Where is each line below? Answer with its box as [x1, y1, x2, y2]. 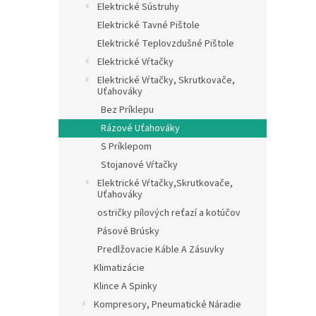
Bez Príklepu [101, 103, 154, 117]
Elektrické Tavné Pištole [97, 18, 200, 32]
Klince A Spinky [94, 279, 157, 293]
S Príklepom [101, 140, 152, 154]
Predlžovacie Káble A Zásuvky [97, 243, 224, 257]
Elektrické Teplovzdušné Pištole [97, 37, 234, 51]
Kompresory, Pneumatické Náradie [94, 298, 241, 312]
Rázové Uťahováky [101, 121, 180, 135]
